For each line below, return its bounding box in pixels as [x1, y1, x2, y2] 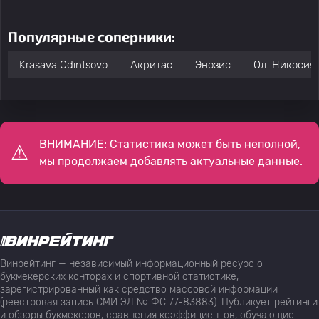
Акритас [130, 58, 172, 71]
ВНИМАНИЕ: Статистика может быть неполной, [39, 137, 300, 151]
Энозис [195, 58, 231, 71]
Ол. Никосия [253, 58, 315, 71]
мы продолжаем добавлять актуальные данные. [39, 155, 303, 168]
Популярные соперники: [8, 28, 175, 45]
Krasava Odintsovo [19, 58, 108, 71]
